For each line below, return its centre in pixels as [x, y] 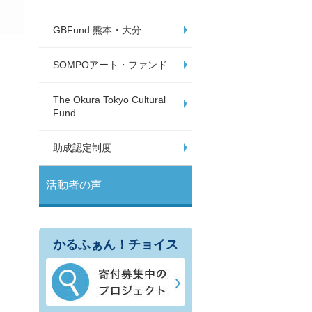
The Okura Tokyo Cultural [109, 100]
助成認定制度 [82, 148]
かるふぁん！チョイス [116, 244]
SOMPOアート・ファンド [110, 65]
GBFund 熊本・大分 [97, 30]
